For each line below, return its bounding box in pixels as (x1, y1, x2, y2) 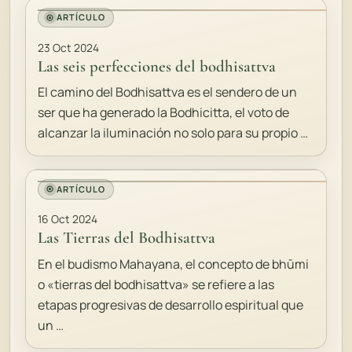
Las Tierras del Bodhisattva (38, 228, 216, 248)
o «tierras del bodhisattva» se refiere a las (38, 275, 275, 293)
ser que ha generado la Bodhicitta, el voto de (38, 104, 290, 122)
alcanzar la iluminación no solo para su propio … (38, 124, 309, 142)
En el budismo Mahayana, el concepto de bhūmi (38, 255, 310, 273)
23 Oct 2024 (38, 39, 100, 55)
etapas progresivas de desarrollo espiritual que (38, 295, 304, 313)
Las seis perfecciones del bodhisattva (38, 56, 277, 76)
